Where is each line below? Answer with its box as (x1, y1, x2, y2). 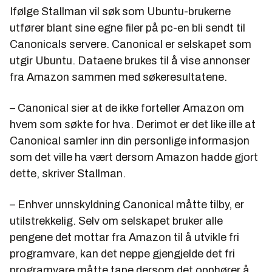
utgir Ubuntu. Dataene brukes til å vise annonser (10, 55, 250, 67)
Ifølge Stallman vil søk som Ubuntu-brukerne (10, 5, 231, 18)
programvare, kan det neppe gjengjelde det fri (10, 248, 235, 260)
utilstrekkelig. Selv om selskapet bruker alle (10, 215, 223, 228)
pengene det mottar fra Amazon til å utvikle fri (10, 231, 239, 244)
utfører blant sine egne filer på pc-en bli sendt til (10, 22, 245, 35)
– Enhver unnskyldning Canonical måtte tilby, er (10, 199, 244, 211)
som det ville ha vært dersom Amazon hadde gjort (10, 151, 258, 164)
